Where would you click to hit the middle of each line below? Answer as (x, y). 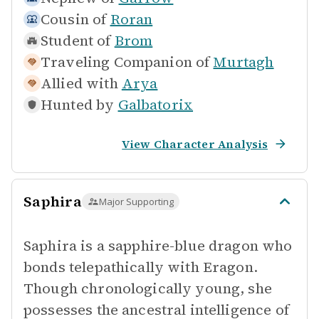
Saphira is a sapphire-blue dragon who (158, 246)
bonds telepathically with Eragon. (141, 267)
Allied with (79, 83)
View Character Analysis (195, 144)
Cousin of (74, 19)
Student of (76, 41)
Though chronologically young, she (148, 288)
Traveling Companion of (125, 62)
